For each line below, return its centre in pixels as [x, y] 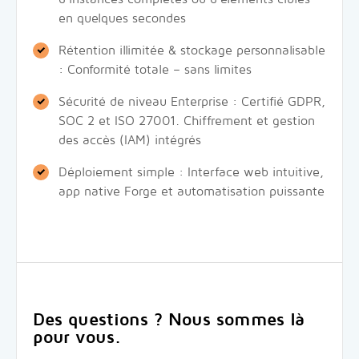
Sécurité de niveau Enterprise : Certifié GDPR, [192, 102]
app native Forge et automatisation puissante [192, 192]
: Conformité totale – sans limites [155, 70]
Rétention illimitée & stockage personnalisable [192, 50]
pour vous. [77, 337]
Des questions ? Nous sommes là [169, 320]
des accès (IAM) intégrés [130, 140]
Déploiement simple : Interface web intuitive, [191, 172]
